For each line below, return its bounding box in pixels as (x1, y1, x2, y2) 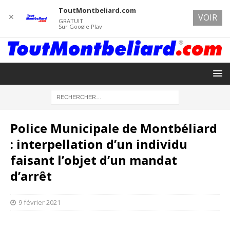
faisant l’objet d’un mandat (10, 151, 177, 168)
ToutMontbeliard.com (58, 6, 136, 15)
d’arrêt (10, 167, 52, 184)
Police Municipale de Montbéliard (10, 119, 217, 137)
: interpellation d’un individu (10, 135, 187, 152)
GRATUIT (58, 17, 83, 25)
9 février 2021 (18, 197, 61, 207)
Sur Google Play (58, 23, 102, 30)
